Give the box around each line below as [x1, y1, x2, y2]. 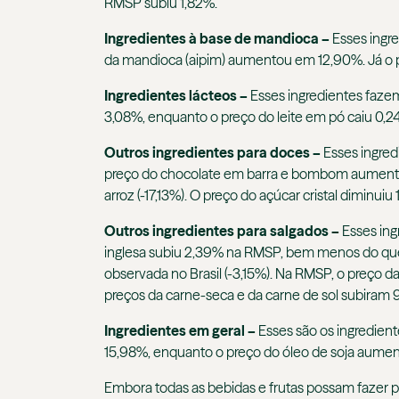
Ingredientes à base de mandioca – [104, 29, 332, 48]
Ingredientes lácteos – [104, 86, 248, 105]
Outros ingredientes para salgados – [104, 222, 339, 240]
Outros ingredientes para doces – [104, 143, 323, 162]
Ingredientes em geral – [104, 322, 256, 340]
